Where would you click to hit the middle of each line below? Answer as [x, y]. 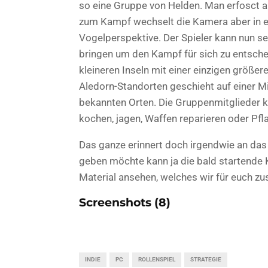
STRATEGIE [206, 259]
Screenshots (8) [125, 202]
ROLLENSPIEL [157, 259]
